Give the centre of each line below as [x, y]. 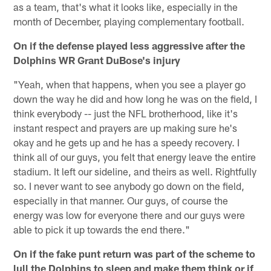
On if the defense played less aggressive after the [129, 45]
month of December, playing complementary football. [129, 21]
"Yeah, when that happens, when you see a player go [130, 84]
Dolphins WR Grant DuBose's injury [97, 60]
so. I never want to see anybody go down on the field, [129, 185]
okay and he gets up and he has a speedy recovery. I [127, 142]
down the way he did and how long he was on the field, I [135, 98]
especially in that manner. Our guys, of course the [121, 200]
